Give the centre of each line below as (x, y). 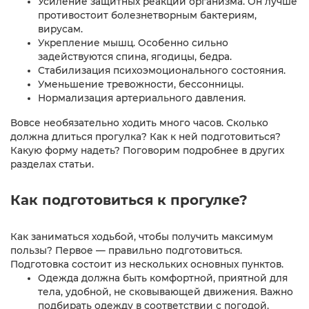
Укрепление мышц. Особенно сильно (133, 42)
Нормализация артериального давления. (142, 98)
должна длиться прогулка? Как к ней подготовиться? (146, 136)
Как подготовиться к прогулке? (129, 200)
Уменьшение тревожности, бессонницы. (141, 84)
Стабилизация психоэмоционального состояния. (162, 70)
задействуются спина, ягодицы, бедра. (135, 56)
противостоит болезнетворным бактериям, (147, 15)
